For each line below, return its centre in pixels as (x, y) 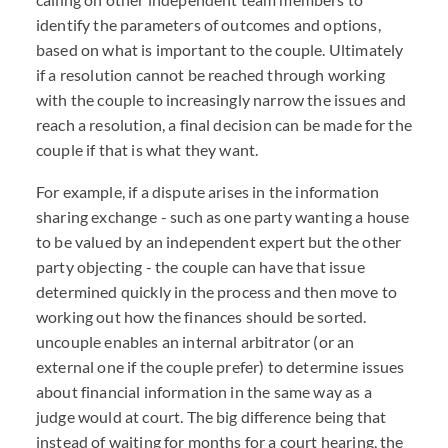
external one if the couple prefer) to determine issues (220, 366)
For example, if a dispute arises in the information (208, 191)
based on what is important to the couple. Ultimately (220, 49)
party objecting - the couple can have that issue (200, 266)
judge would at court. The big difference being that (211, 416)
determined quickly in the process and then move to (217, 291)
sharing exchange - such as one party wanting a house (223, 216)
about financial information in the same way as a (204, 391)
